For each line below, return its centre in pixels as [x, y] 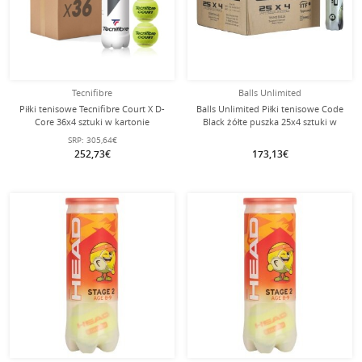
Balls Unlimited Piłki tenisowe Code [270, 109]
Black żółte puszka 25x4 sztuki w [270, 122]
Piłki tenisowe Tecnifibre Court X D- [92, 109]
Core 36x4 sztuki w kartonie [92, 122]
